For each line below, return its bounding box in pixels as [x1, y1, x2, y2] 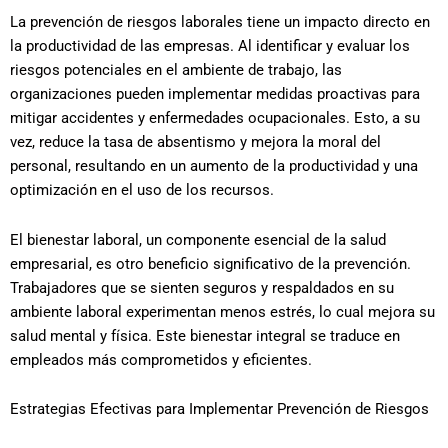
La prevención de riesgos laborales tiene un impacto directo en [10, 13, 430, 32]
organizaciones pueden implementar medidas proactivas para [10, 85, 420, 104]
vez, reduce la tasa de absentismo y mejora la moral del [10, 133, 381, 152]
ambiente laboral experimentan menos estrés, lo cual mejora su [10, 302, 435, 321]
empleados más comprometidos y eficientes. [10, 350, 312, 369]
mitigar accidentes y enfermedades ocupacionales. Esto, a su [10, 109, 420, 128]
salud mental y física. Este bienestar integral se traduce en [10, 326, 400, 345]
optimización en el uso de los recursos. [10, 181, 274, 200]
